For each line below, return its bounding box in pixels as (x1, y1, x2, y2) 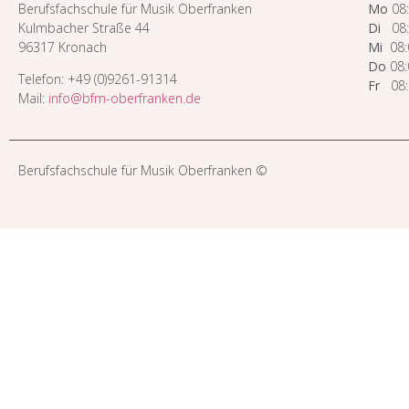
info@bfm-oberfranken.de (48, 89, 201, 108)
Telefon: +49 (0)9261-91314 (18, 70, 177, 89)
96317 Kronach (18, 37, 107, 56)
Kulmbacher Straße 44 (18, 18, 150, 37)
